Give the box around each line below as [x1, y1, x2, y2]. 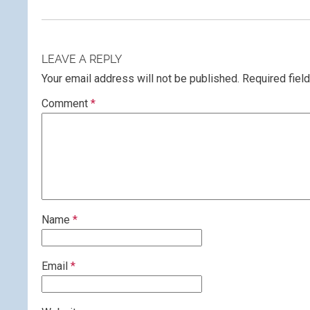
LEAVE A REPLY [42, 53, 122, 66]
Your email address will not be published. [42, 72, 239, 85]
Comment [42, 97, 91, 110]
